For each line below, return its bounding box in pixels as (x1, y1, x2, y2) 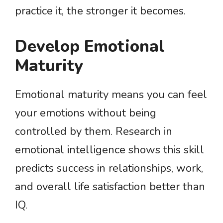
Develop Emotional (15, 35, 165, 58)
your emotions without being (15, 106, 156, 120)
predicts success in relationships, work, (15, 161, 203, 176)
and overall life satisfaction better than (15, 179, 205, 194)
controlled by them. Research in (15, 124, 172, 139)
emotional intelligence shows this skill (15, 142, 204, 157)
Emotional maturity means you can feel (15, 87, 207, 102)
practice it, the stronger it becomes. (15, 3, 186, 18)
